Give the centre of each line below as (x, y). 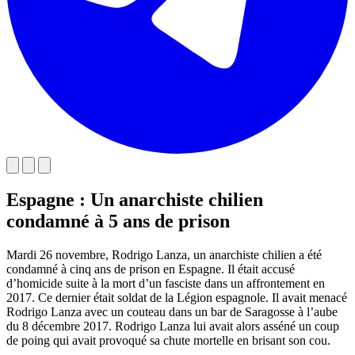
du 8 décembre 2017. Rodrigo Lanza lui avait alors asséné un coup (173, 326)
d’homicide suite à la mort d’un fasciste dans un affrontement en (166, 283)
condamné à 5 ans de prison (118, 221)
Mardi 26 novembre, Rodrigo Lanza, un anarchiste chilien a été (164, 254)
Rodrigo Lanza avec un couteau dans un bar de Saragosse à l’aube (172, 311)
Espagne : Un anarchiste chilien (135, 199)
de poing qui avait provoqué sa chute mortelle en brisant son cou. (168, 340)
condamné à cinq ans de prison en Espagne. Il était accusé (151, 269)
